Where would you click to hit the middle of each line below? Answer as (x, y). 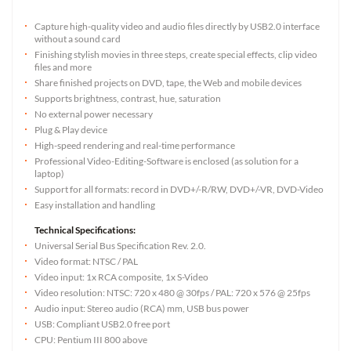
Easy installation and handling (95, 204)
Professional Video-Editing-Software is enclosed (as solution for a (166, 161)
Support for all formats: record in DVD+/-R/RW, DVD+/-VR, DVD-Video (179, 189)
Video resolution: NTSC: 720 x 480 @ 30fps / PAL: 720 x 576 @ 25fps (172, 292)
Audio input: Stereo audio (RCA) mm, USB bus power (142, 308)
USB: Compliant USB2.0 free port (102, 324)
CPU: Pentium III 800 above (91, 339)
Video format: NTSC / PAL (86, 261)
